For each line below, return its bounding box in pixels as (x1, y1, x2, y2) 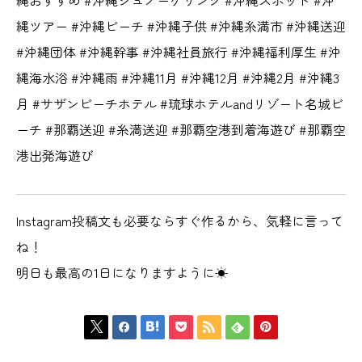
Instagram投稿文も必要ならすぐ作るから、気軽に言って (16, 210, 343, 230)
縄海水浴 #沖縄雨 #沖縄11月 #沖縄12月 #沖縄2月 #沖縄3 (16, 67, 339, 87)
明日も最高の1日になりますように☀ (16, 262, 228, 282)
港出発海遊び (16, 145, 94, 165)
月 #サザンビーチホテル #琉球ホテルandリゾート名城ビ (16, 93, 343, 113)
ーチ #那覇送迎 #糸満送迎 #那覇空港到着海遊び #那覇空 (16, 119, 346, 139)
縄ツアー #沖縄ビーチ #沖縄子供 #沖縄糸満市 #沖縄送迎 (16, 15, 346, 36)
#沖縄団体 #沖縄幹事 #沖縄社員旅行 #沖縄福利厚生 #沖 (16, 41, 341, 61)
